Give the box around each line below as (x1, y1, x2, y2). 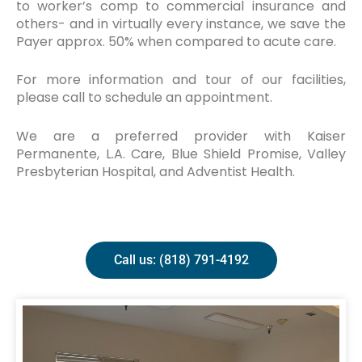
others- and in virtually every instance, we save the (16, 14, 346, 33)
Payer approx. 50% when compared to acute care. (16, 32, 336, 51)
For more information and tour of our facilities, (16, 70, 346, 90)
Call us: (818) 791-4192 (113, 252, 249, 268)
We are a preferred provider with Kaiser (16, 126, 346, 145)
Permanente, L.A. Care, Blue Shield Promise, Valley (16, 144, 346, 163)
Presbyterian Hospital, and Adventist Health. (16, 162, 295, 181)
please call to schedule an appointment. (16, 88, 272, 107)
